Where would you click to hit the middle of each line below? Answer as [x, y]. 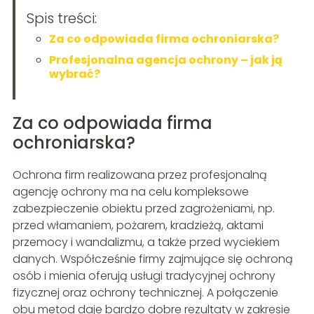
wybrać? [74, 74]
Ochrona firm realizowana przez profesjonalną [139, 175]
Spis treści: [61, 19]
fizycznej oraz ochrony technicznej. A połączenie [145, 293]
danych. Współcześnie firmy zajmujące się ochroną [152, 259]
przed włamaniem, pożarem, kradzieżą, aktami [138, 226]
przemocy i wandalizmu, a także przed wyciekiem [146, 243]
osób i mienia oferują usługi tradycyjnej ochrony [144, 276]
